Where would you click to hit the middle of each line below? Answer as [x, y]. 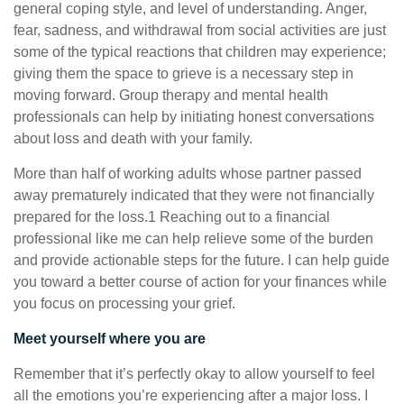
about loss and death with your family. [133, 138]
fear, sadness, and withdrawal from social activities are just [200, 30]
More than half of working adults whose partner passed [188, 174]
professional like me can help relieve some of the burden [193, 239]
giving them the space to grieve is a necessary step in [184, 73]
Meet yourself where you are [110, 339]
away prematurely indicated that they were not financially [194, 195]
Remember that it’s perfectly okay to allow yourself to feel [194, 374]
